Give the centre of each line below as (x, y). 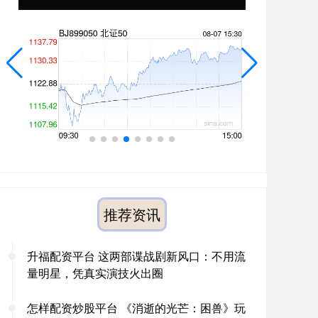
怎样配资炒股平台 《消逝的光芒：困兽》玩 (136, 308)
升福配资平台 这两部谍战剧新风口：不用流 (136, 256)
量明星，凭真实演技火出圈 (95, 273)
